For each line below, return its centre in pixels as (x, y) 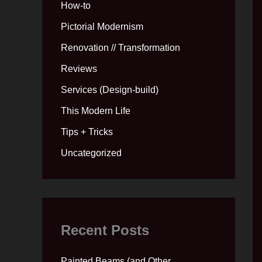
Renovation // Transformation (120, 47)
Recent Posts (105, 230)
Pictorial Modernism (102, 26)
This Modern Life (96, 111)
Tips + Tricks (87, 132)
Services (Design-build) (110, 89)
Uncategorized (91, 153)
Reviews (79, 68)
